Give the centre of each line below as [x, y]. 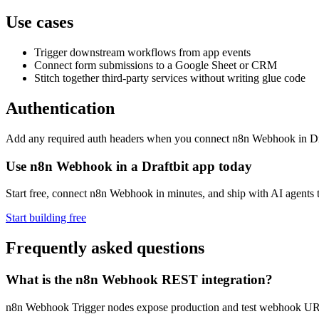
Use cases [40, 22]
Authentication [60, 108]
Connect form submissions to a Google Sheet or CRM [156, 66]
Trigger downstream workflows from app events [142, 53]
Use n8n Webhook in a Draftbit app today [129, 166]
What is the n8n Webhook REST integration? [139, 280]
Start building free [46, 218]
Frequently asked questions [105, 248]
